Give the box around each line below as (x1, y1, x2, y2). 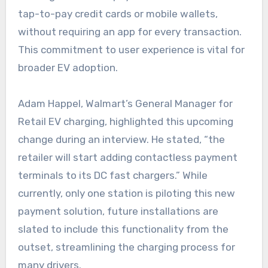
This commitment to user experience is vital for (17, 43, 245, 56)
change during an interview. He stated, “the (17, 133, 225, 145)
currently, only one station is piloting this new (17, 187, 235, 199)
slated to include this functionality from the (17, 223, 229, 235)
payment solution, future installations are (17, 205, 218, 217)
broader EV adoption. (17, 61, 118, 74)
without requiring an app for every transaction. (17, 25, 242, 38)
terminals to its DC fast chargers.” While (17, 169, 208, 181)
